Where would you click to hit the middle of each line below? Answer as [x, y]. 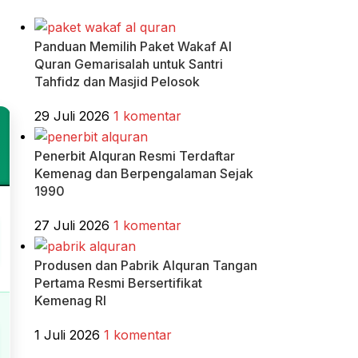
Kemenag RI [70, 301]
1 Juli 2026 [67, 335]
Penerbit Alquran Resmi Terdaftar [134, 156]
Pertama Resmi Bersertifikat [118, 283]
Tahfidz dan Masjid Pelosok [117, 82]
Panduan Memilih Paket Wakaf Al [133, 47]
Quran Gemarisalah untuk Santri [128, 64]
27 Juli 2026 [72, 226]
